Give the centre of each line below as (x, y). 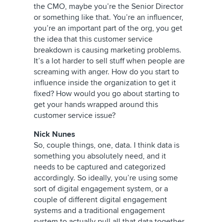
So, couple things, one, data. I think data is (107, 145)
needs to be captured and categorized (100, 167)
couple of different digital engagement (100, 200)
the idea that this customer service (93, 39)
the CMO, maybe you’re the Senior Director (109, 6)
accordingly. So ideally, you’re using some (106, 178)
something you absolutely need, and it (100, 156)
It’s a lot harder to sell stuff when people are (109, 61)
